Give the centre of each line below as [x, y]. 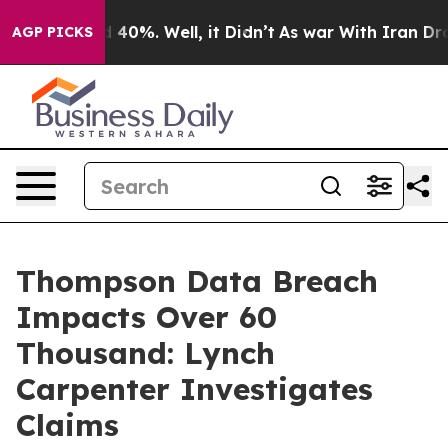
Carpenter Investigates [194, 389]
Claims [67, 425]
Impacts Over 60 [146, 317]
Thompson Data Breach [197, 281]
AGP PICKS [52, 32]
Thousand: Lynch [145, 353]
